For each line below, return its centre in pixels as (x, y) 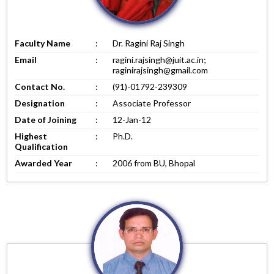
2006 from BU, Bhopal (154, 163)
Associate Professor (152, 103)
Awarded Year (44, 163)
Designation (40, 103)
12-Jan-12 (132, 119)
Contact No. (40, 86)
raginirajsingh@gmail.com (161, 70)
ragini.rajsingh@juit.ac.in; (160, 59)
